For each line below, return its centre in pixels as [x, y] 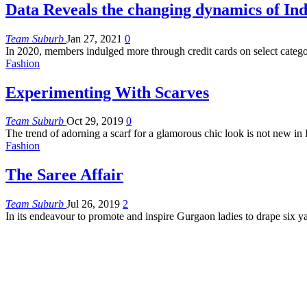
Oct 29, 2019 [95, 121]
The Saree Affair [64, 175]
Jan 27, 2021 [94, 38]
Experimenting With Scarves [107, 92]
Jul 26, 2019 [93, 204]
